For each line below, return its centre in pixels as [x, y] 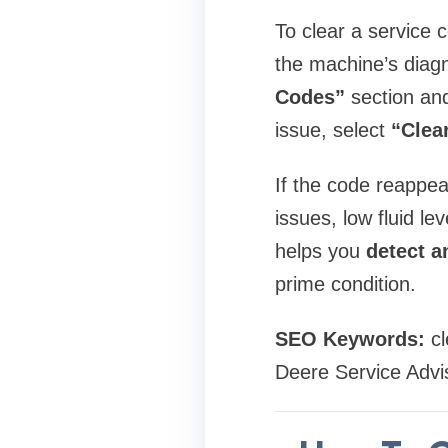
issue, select [332, 130]
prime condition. [345, 284]
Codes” [309, 97]
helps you [320, 251]
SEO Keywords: [349, 339]
